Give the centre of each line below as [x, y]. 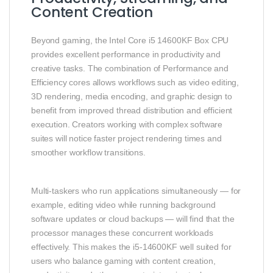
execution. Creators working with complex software [127, 124]
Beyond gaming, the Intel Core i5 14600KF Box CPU [130, 40]
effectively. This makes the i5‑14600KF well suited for [131, 246]
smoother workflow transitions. [88, 152]
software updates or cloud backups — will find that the [133, 218]
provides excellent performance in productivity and [126, 54]
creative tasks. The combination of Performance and [130, 68]
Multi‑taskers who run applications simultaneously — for [136, 190]
